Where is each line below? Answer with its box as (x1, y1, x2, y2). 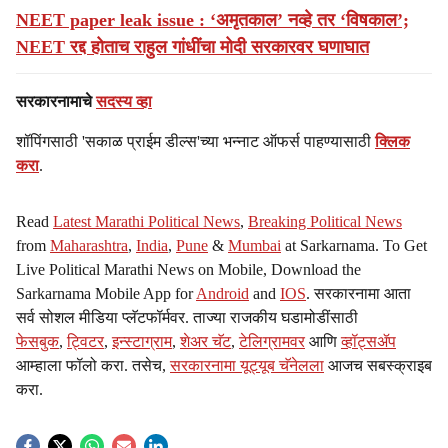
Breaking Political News (248, 213, 402, 230)
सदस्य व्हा (96, 93, 152, 110)
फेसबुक (16, 333, 59, 350)
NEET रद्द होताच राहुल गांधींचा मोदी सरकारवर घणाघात (16, 37, 369, 57)
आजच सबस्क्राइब (324, 357, 432, 374)
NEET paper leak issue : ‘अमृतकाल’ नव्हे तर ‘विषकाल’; (16, 10, 409, 30)
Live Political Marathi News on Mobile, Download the (16, 261, 361, 278)
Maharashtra (50, 237, 128, 254)
